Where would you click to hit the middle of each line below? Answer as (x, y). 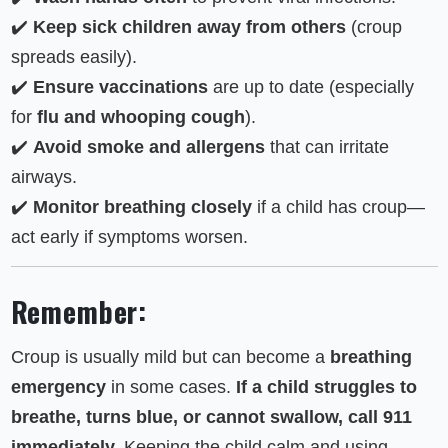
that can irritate (326, 147)
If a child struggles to (326, 387)
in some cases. (170, 387)
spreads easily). (73, 57)
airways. (43, 177)
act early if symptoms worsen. (129, 237)
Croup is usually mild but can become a (170, 357)
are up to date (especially (310, 87)
